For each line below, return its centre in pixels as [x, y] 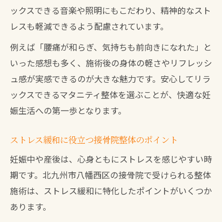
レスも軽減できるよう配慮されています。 [89, 26]
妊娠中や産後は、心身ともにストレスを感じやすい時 [111, 159]
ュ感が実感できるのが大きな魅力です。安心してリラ [110, 79]
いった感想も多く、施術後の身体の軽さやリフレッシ [111, 63]
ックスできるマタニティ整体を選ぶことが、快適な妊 [110, 94]
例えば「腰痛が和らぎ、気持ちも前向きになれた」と [111, 47]
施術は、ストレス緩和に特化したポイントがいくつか [111, 191]
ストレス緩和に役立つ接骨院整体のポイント [94, 139]
